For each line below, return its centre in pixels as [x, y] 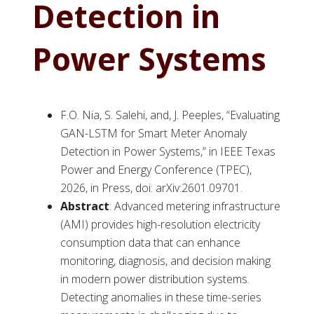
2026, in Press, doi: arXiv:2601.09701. [152, 188]
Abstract [85, 206]
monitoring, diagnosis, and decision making [166, 261]
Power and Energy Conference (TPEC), [156, 170]
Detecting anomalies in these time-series [161, 298]
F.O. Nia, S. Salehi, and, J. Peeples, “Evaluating [170, 115]
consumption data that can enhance [151, 243]
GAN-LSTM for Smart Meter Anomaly [154, 134]
